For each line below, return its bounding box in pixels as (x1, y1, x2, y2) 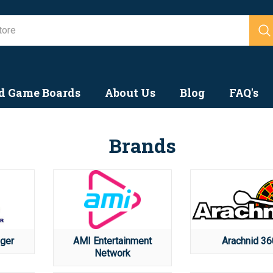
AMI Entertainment (73, 235, 152, 247)
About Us (104, 85, 155, 100)
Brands (109, 132, 176, 158)
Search (108, 15, 138, 27)
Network (94, 247, 130, 259)
